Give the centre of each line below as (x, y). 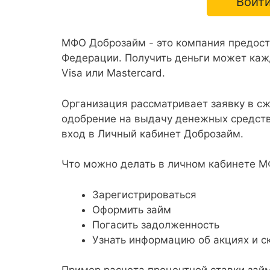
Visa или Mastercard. (113, 73)
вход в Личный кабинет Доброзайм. (152, 133)
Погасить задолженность (156, 224)
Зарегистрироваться (144, 194)
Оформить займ (132, 209)
